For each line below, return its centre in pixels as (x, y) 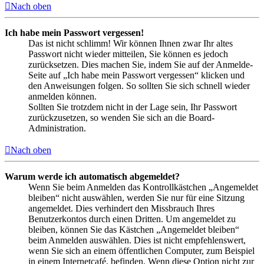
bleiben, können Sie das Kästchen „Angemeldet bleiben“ (134, 230)
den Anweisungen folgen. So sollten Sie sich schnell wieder (139, 86)
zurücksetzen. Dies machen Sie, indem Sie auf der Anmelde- (141, 65)
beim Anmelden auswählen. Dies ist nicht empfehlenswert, (137, 240)
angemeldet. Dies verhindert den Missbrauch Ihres (121, 209)
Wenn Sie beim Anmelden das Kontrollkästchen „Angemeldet (143, 187)
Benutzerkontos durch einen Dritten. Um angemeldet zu (132, 219)
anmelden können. (62, 97)
